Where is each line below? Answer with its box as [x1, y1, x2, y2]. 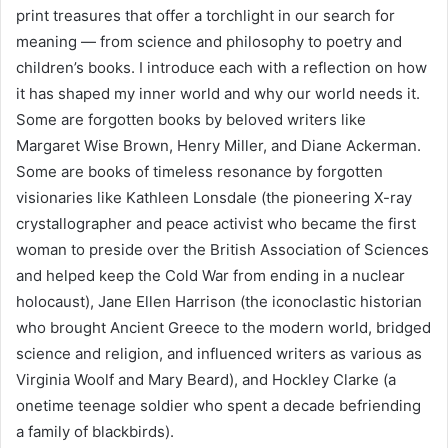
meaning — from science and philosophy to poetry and [16, 31, 402, 51]
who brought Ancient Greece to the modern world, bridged [16, 317, 431, 337]
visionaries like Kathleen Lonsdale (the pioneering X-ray [16, 187, 412, 207]
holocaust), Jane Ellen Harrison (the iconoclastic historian [16, 291, 422, 311]
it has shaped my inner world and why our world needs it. [16, 83, 420, 103]
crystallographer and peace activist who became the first [16, 213, 416, 233]
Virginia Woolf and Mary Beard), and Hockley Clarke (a [16, 369, 396, 389]
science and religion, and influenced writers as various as [16, 343, 422, 363]
